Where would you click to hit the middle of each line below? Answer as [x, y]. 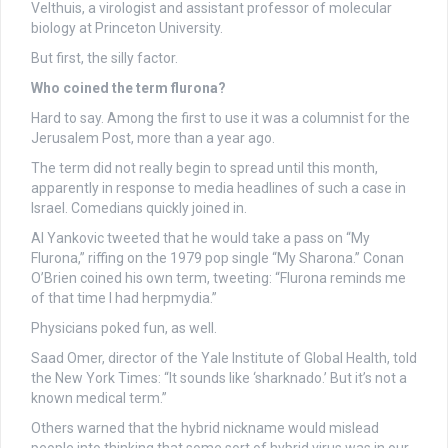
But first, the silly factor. [104, 57]
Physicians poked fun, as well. [124, 327]
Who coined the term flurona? [128, 87]
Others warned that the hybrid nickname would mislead [205, 427]
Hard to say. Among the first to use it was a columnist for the [220, 117]
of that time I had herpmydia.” [124, 297]
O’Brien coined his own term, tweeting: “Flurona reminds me [218, 277]
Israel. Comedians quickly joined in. [139, 207]
